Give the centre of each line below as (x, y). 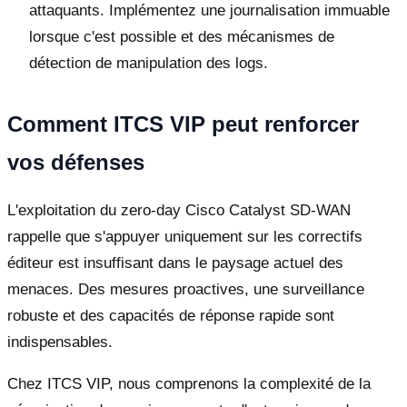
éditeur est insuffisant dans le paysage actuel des (175, 263)
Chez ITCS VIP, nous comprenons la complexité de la (189, 383)
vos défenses (76, 162)
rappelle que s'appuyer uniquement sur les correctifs (185, 236)
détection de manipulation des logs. (149, 63)
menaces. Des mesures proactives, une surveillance (186, 289)
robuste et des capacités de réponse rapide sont (171, 315)
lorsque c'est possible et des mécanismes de (182, 36)
